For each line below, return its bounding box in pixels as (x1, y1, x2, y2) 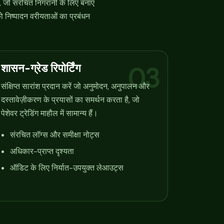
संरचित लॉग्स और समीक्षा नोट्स (10, 129, 100, 140)
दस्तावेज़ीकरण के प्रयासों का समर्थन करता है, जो (1, 94, 140, 105)
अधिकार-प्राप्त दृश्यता (10, 146, 74, 157)
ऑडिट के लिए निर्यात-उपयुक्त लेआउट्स (10, 162, 124, 173)
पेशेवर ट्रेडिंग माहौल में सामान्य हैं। (1, 108, 98, 119)
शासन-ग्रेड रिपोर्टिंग (1, 61, 81, 74)
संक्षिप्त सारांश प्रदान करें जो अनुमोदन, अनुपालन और (1, 81, 150, 92)
